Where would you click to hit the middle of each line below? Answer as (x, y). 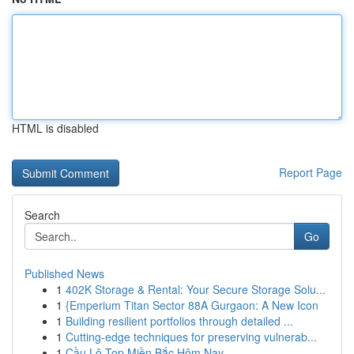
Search (42, 215)
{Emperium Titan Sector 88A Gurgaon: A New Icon (192, 305)
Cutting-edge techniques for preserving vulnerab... (191, 337)
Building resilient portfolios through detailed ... (179, 321)
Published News (64, 273)
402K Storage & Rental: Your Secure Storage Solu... (196, 289)
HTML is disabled (55, 128)
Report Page (311, 172)
